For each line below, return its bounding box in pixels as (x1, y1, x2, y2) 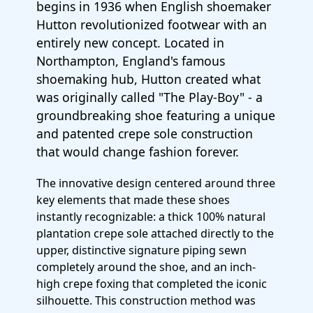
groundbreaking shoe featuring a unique (36, 107, 275, 124)
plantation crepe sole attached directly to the (36, 226, 274, 241)
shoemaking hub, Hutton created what (36, 71, 261, 87)
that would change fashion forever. (36, 143, 239, 160)
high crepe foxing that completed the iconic (36, 276, 267, 291)
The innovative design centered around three (36, 175, 275, 191)
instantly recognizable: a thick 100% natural (36, 209, 265, 224)
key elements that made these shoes (36, 192, 230, 208)
